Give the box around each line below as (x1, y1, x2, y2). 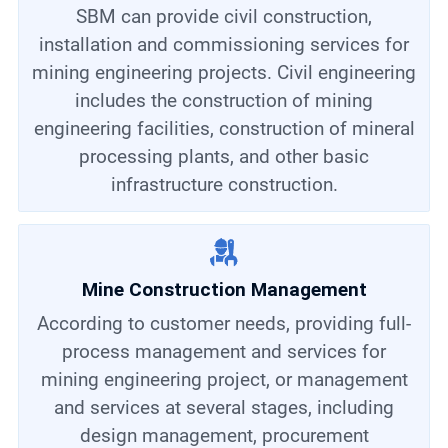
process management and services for (62, 340, 386, 364)
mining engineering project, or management (40, 368, 408, 392)
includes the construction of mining (75, 88, 373, 112)
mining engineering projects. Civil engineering (32, 60, 416, 84)
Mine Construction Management (81, 278, 367, 302)
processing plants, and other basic (79, 144, 369, 168)
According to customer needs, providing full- (37, 312, 49, 336)
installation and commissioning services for (39, 32, 409, 56)
